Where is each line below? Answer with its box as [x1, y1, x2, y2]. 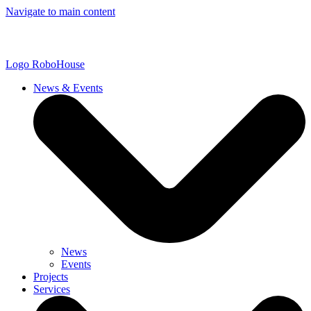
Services [33, 283, 70, 295]
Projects [33, 270, 68, 283]
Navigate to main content [6, 6, 115, 17]
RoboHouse [32, 58, 85, 70]
